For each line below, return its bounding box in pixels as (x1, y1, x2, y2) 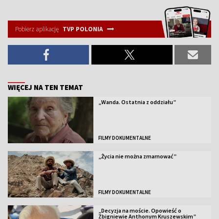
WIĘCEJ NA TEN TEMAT (8, 83, 83, 92)
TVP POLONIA (63, 25, 103, 33)
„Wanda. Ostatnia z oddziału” (98, 98, 176, 106)
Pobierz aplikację (15, 25, 60, 33)
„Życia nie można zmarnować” (98, 152, 176, 160)
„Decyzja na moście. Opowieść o (98, 206, 181, 214)
